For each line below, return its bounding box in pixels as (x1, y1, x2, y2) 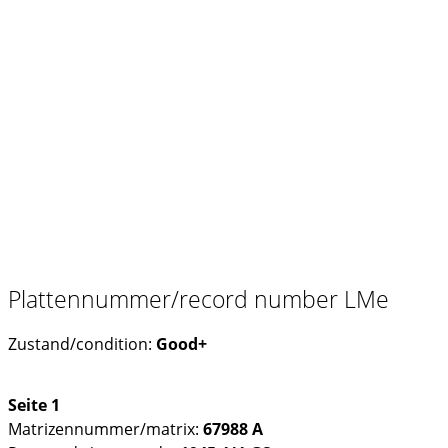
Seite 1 (8, 394, 60, 417)
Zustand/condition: (8, 332, 156, 355)
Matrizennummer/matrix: (8, 418, 203, 441)
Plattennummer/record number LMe (8, 282, 389, 315)
